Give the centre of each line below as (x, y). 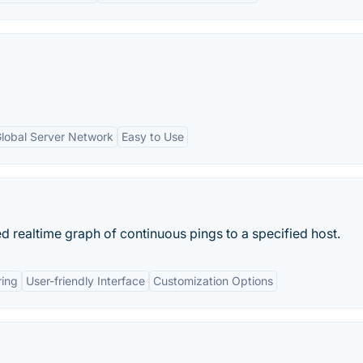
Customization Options (213, 281)
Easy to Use (153, 137)
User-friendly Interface (85, 281)
